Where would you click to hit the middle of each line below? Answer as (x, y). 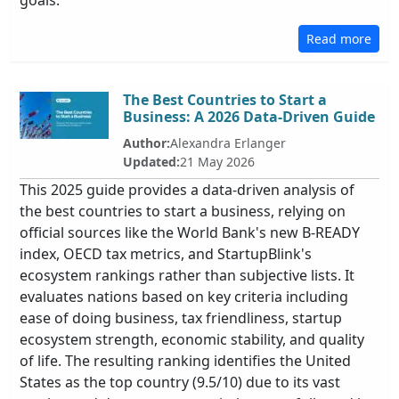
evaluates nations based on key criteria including (184, 297)
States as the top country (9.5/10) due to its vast (180, 382)
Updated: (151, 162)
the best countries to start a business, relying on (183, 211)
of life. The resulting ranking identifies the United (185, 361)
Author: (147, 143)
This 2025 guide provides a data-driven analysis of (187, 190)
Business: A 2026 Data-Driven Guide (249, 117)
